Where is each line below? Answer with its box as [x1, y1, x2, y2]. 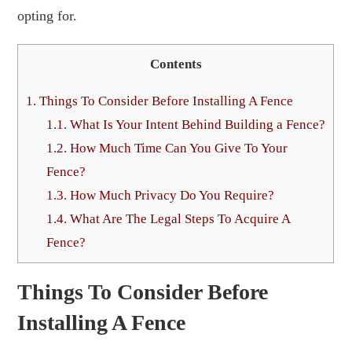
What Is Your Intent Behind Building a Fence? [67, 116, 326, 132]
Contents [149, 56, 202, 71]
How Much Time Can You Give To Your [67, 140, 288, 156]
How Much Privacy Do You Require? [67, 187, 275, 203]
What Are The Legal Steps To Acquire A [67, 211, 291, 226]
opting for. [17, 7, 78, 24]
